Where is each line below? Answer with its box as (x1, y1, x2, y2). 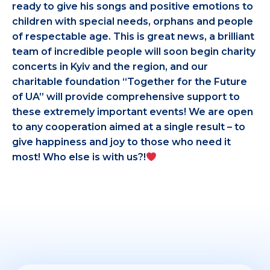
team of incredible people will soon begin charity (12, 45, 256, 57)
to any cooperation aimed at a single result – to (12, 121, 245, 133)
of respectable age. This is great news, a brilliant (12, 30, 254, 42)
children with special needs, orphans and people (12, 15, 253, 27)
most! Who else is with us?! (12, 151, 146, 163)
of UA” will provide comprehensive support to (12, 90, 240, 102)
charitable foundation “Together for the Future (12, 75, 247, 87)
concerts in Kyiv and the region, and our (12, 60, 208, 72)
